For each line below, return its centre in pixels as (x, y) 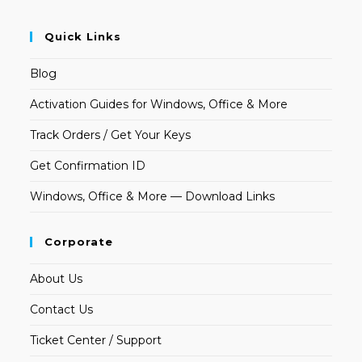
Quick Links (83, 37)
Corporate (79, 242)
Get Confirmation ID (88, 166)
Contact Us (62, 310)
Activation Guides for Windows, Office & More (159, 105)
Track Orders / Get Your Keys (111, 135)
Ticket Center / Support (96, 341)
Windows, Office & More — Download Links (153, 197)
